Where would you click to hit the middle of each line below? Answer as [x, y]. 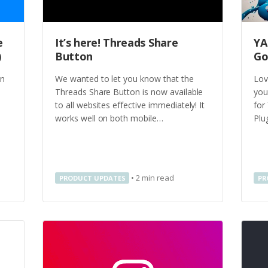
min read [158, 178]
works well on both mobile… [110, 118]
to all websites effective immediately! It [130, 105]
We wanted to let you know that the [124, 78]
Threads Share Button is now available [129, 92]
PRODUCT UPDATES [92, 178]
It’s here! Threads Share [117, 43]
